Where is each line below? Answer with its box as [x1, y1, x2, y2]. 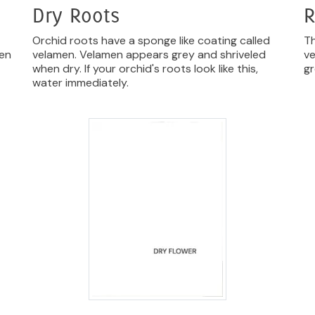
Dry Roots [32, 2, 120, 28]
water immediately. [32, 75, 129, 91]
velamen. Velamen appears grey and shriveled [32, 47, 266, 63]
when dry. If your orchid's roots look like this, [32, 61, 259, 77]
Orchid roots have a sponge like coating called [32, 33, 271, 49]
